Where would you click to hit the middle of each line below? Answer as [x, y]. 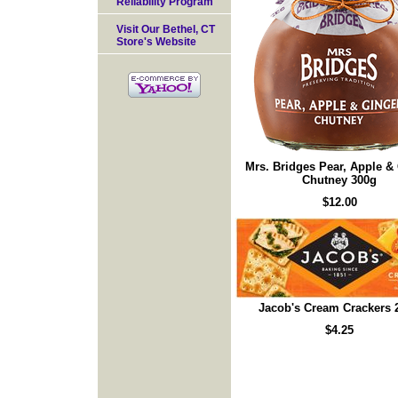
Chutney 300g [340, 180]
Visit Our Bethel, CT [166, 29]
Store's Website [156, 42]
